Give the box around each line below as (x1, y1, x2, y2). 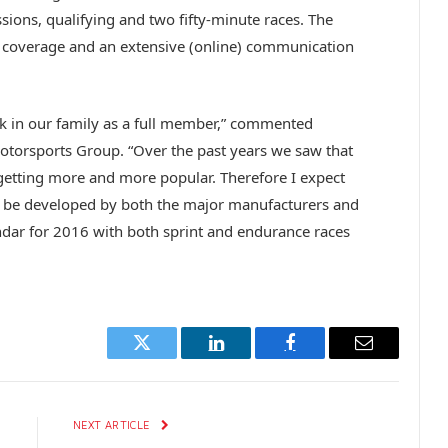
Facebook (288, 348, 359, 367)
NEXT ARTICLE (72, 418, 154, 432)
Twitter (140, 348, 193, 367)
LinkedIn (214, 348, 281, 367)
